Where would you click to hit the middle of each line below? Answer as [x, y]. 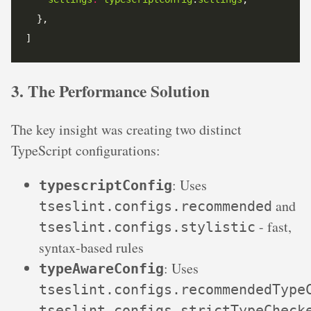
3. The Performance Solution [110, 91]
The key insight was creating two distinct [126, 129]
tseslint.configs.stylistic [147, 227]
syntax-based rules [91, 247]
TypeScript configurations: [86, 150]
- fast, [274, 226]
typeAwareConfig [101, 268]
